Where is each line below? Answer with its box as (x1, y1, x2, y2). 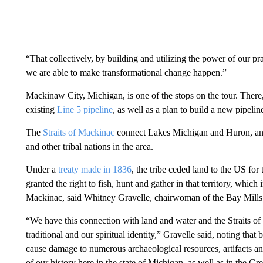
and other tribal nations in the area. (25, 141, 153, 151)
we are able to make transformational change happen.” (25, 68, 227, 77)
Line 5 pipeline (56, 104, 113, 114)
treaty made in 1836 (58, 164, 131, 174)
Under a (25, 164, 58, 174)
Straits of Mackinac (42, 127, 114, 137)
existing (25, 104, 57, 114)
